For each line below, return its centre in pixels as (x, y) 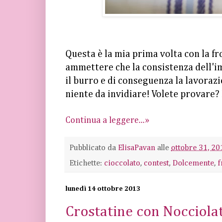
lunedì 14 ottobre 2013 (103, 189)
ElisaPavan (137, 148)
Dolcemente (193, 163)
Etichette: (87, 163)
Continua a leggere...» (107, 120)
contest (156, 163)
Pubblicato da (94, 148)
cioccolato (122, 163)
